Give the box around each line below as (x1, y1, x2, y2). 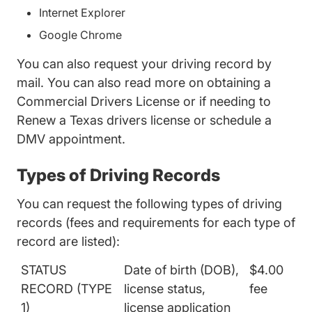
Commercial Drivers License (17, 94, 180, 109)
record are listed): (17, 234, 120, 249)
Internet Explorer (39, 6, 125, 19)
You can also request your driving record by (17, 56, 272, 71)
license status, (124, 281, 205, 296)
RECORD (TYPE (21, 281, 112, 296)
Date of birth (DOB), (124, 263, 239, 277)
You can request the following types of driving (17, 196, 282, 211)
